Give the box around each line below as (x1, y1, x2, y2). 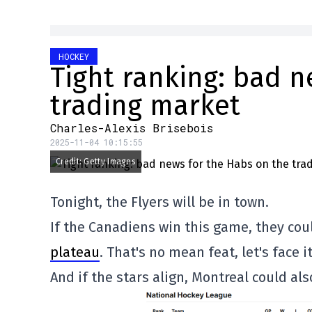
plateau (50, 244, 100, 260)
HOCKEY (58, 51, 89, 62)
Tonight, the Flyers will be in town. (50, 194, 269, 210)
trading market (50, 89, 240, 123)
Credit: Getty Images (56, 157, 136, 166)
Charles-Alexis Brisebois (50, 120, 213, 135)
